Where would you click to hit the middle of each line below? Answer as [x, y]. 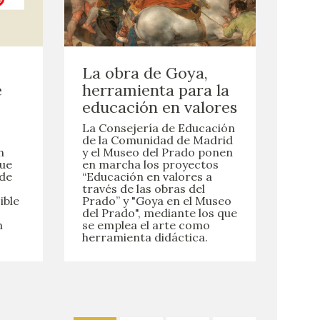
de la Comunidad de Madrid [157, 140]
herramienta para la [155, 90]
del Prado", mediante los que [159, 213]
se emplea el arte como [146, 225]
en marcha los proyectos [150, 165]
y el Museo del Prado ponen [157, 152]
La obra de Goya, [145, 73]
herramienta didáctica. [145, 237]
